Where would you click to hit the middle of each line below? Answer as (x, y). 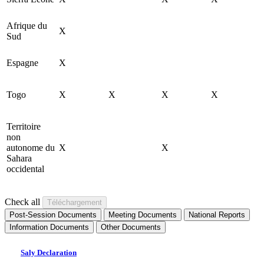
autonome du (31, 148)
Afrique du (27, 26)
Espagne (22, 63)
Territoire (24, 127)
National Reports (217, 215)
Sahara (19, 159)
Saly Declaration (49, 253)
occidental (25, 169)
